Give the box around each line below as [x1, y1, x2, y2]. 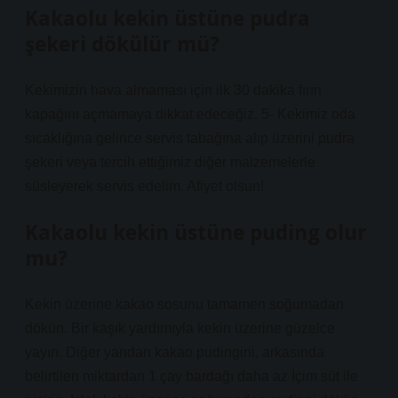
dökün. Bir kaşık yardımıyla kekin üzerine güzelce [25, 321, 335, 336]
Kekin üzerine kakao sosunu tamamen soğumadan [25, 297, 344, 312]
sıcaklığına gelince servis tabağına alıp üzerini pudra [25, 131, 354, 146]
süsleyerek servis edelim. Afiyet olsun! [25, 179, 264, 194]
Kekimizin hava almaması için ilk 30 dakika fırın [25, 83, 322, 98]
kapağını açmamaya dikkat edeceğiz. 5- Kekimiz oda [25, 107, 355, 122]
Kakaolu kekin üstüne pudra [25, 4, 310, 32]
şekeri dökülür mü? [25, 30, 219, 58]
